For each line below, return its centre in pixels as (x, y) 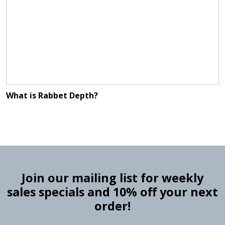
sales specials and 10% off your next (113, 192)
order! (113, 206)
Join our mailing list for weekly (113, 178)
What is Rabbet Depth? (52, 96)
